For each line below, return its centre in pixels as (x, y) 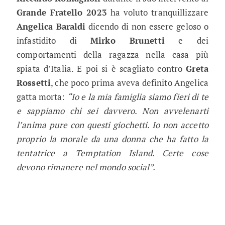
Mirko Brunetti (128, 40)
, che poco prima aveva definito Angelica (129, 82)
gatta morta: (42, 96)
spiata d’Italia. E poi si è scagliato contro (101, 68)
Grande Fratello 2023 (62, 12)
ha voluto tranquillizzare (157, 12)
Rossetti (34, 82)
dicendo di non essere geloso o (147, 26)
